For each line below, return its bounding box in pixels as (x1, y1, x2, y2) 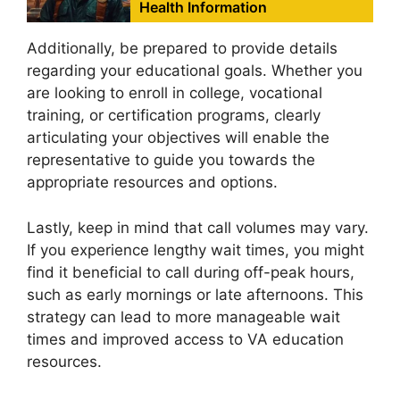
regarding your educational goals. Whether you (27, 62, 362, 80)
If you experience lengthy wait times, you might (27, 240, 364, 259)
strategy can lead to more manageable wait (27, 307, 340, 326)
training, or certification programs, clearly (27, 106, 321, 125)
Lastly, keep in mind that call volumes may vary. (27, 218, 369, 237)
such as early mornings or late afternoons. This (27, 285, 363, 304)
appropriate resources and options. (27, 173, 278, 192)
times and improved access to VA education (27, 329, 344, 348)
